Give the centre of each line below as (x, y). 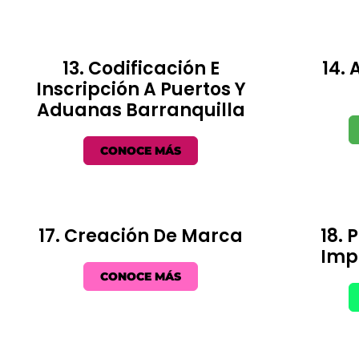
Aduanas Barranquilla (141, 110)
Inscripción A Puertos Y (141, 89)
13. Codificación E (141, 68)
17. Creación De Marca (141, 236)
